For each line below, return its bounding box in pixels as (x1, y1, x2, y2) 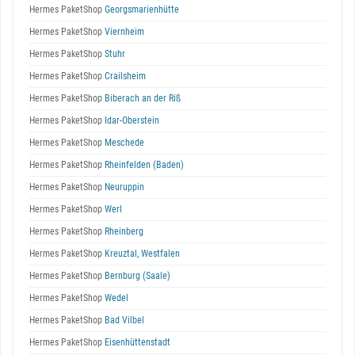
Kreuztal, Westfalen (102, 248, 180, 259)
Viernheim (102, 26, 144, 37)
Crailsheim (102, 71, 146, 82)
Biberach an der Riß (102, 93, 181, 104)
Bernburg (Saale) (102, 270, 170, 281)
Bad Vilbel (102, 315, 144, 326)
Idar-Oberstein (102, 115, 159, 126)
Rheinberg (102, 226, 143, 237)
